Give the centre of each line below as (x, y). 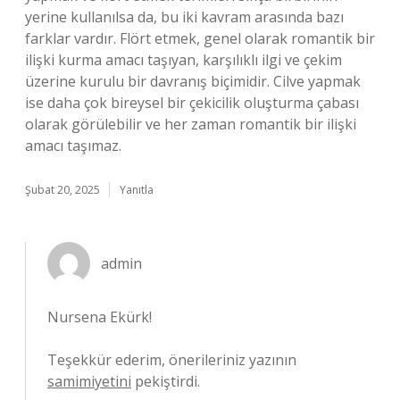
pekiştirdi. (166, 381)
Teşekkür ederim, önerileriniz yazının (172, 360)
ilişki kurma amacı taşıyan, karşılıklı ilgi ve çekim (183, 60)
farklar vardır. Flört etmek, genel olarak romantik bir (200, 38)
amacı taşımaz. (73, 146)
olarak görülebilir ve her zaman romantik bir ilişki (191, 124)
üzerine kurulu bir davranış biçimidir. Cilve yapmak (193, 81)
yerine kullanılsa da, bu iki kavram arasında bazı (184, 17)
